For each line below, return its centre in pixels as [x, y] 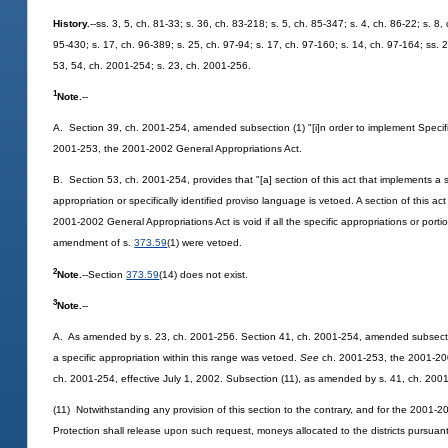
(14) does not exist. [204, 274]
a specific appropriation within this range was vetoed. [177, 358]
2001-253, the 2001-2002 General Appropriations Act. [178, 149]
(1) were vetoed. [205, 243]
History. [72, 23]
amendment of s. [94, 243]
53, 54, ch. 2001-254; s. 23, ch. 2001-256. [152, 65]
